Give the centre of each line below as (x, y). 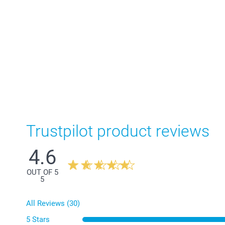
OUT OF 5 (42, 172)
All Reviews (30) (53, 203)
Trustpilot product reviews (118, 131)
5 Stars (38, 219)
